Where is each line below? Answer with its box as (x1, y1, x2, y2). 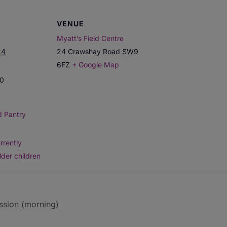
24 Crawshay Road (57, 47, 120, 56)
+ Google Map (72, 60, 119, 69)
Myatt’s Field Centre (57, 34, 124, 43)
